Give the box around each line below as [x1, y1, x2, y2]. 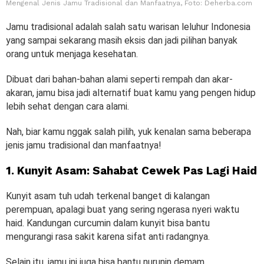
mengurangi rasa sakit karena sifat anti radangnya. [6, 230, 212, 242]
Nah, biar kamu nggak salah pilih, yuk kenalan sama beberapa [6, 126, 251, 137]
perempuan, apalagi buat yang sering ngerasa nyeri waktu [6, 203, 239, 215]
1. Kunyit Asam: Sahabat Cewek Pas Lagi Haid [6, 163, 257, 177]
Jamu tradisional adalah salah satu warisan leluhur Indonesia [6, 21, 250, 32]
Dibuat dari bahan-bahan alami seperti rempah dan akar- [6, 73, 233, 85]
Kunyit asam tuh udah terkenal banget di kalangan [6, 190, 210, 202]
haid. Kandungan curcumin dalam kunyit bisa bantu [6, 217, 210, 229]
